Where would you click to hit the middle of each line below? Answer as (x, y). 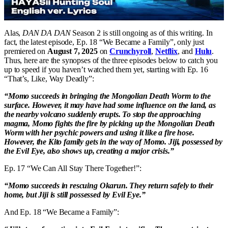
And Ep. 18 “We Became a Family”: (62, 212)
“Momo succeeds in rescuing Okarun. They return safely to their (109, 185)
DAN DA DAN (47, 33)
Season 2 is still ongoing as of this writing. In (141, 33)
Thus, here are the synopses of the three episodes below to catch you (111, 60)
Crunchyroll (131, 51)
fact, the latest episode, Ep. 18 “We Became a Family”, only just (104, 42)
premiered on (26, 51)
